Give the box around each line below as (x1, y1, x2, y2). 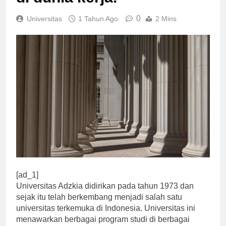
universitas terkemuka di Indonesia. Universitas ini (16, 213, 195, 222)
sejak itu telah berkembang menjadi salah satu (16, 202, 182, 211)
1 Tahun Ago (78, 23, 118, 32)
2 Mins (155, 23, 177, 32)
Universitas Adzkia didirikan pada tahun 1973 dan (16, 191, 194, 200)
